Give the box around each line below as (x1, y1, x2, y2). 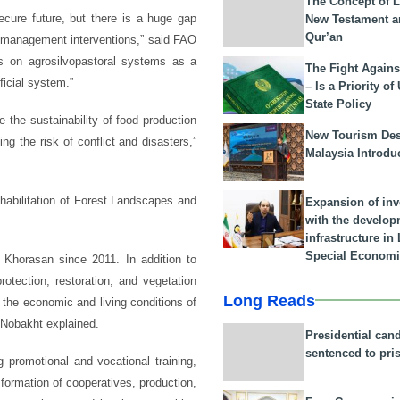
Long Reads (223, 291, 316, 310)
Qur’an (305, 29, 344, 44)
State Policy (305, 96, 372, 111)
